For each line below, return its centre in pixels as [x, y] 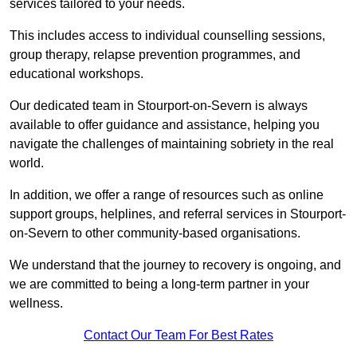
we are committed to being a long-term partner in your [159, 284]
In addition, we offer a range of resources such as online [167, 195]
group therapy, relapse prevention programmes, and [155, 55]
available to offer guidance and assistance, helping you [165, 125]
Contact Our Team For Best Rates [178, 335]
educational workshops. [78, 74]
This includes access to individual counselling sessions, [167, 36]
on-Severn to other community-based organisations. [157, 233]
